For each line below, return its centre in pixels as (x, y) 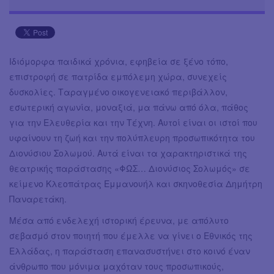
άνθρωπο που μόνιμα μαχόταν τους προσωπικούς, (117, 266)
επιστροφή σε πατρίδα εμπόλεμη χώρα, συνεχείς (118, 77)
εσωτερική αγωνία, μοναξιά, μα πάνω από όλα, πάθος (129, 107)
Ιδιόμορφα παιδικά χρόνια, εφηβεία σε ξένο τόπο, (119, 61)
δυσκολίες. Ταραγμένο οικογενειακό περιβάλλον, (118, 92)
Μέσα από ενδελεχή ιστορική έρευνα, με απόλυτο (119, 220)
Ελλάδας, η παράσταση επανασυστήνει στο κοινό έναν (130, 251)
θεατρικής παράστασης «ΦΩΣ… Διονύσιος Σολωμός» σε (130, 168)
